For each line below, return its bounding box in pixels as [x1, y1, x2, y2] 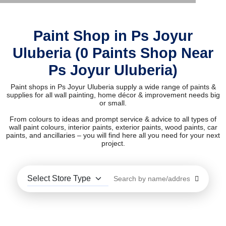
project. [101, 139, 125, 148]
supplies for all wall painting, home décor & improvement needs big [6, 91, 220, 99]
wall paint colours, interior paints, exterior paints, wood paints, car [9, 123, 217, 132]
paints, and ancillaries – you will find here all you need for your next [6, 131, 220, 140]
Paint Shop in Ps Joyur [33, 28, 193, 44]
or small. [99, 99, 127, 107]
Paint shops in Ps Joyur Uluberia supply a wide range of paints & [10, 83, 216, 91]
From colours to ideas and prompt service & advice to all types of [10, 115, 216, 124]
